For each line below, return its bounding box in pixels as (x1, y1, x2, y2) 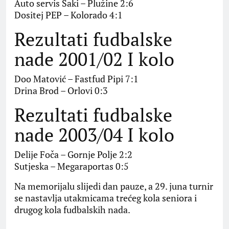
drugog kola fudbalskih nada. (14, 203, 130, 216)
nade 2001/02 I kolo (14, 47, 174, 72)
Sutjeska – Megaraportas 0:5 (14, 160, 129, 173)
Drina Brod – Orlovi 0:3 (14, 84, 108, 97)
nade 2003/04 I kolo (14, 123, 174, 147)
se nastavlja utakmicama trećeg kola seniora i (14, 192, 197, 204)
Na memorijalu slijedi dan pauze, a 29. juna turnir (14, 180, 213, 193)
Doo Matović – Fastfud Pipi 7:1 (14, 73, 139, 85)
